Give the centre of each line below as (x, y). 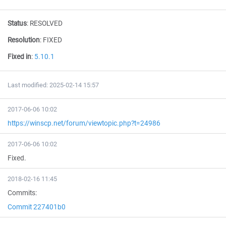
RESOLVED (46, 23)
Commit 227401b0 (37, 207)
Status (17, 23)
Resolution (24, 40)
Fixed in (19, 56)
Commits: (22, 193)
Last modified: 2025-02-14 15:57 (53, 85)
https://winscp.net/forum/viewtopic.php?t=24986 (84, 123)
